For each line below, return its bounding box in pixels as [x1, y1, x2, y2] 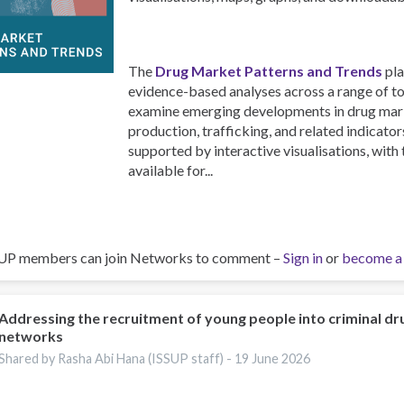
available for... [128, 161, 214, 179]
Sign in [283, 248, 323, 266]
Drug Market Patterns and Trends [155, 61, 383, 79]
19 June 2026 [234, 350, 311, 366]
